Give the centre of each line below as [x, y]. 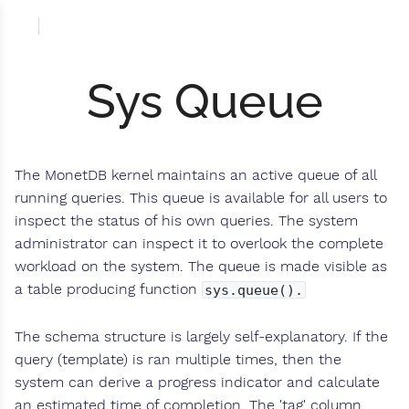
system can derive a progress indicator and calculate [197, 383]
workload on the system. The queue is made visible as [201, 267]
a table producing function [108, 289]
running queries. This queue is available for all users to [201, 198]
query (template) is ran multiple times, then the [178, 360]
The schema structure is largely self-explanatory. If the [201, 337]
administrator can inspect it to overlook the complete [199, 244]
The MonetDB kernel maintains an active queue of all [195, 175]
